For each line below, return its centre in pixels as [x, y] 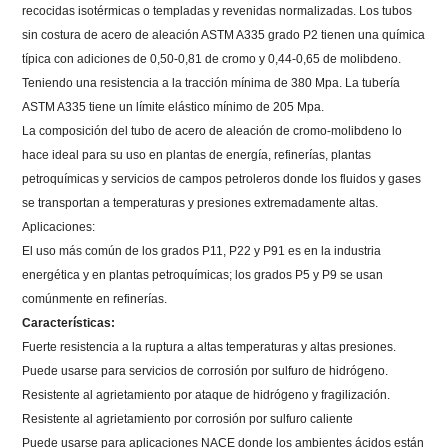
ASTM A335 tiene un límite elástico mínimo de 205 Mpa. [173, 106]
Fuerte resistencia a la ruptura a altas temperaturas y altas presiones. [209, 346]
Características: [69, 322]
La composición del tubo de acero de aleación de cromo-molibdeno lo [212, 130]
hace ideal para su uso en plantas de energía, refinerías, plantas [197, 154]
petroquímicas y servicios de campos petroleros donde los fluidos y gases [222, 178]
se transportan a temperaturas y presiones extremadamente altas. [200, 202]
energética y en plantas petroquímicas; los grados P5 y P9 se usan [203, 274]
